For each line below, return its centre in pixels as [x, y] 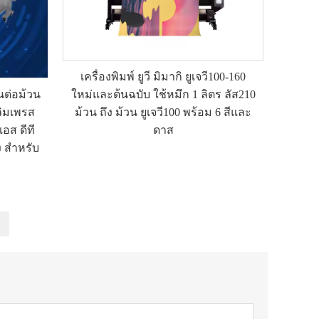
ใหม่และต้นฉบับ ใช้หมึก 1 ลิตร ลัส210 [163, 94]
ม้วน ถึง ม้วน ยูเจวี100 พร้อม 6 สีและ [163, 112]
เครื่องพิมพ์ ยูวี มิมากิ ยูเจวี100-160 [163, 77]
